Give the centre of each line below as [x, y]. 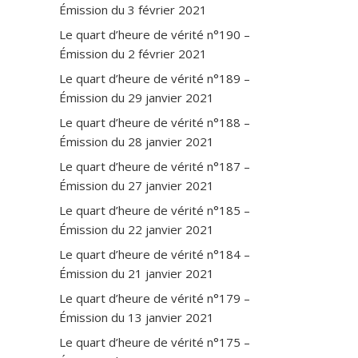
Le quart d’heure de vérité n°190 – [155, 34]
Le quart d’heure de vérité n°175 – [155, 342]
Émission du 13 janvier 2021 [137, 317]
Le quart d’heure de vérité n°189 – [155, 78]
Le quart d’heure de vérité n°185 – [155, 210]
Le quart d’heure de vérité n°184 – [155, 254]
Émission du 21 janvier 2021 [137, 273]
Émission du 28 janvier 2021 [137, 141]
